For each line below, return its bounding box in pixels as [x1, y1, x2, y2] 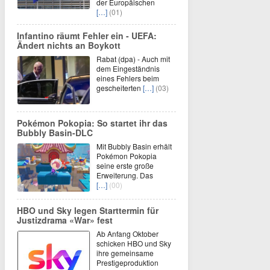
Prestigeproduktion [96, 257, 159, 268]
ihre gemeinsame [96, 248, 154, 258]
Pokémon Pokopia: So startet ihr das [17, 117, 168, 129]
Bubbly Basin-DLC [17, 127, 93, 139]
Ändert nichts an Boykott [17, 39, 121, 51]
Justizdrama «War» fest [17, 214, 113, 226]
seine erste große [96, 160, 154, 171]
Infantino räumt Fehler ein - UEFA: [17, 30, 157, 42]
